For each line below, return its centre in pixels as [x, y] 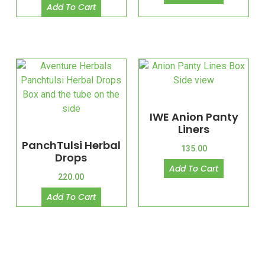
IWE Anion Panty [194, 117]
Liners [194, 130]
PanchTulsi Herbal [71, 146]
